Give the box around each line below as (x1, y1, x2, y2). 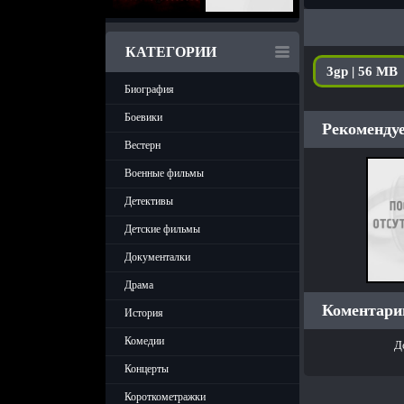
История (124, 308, 163, 318)
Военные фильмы (124, 168, 204, 179)
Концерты (124, 363, 169, 374)
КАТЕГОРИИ (124, 44, 216, 60)
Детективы (124, 196, 173, 207)
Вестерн (124, 140, 161, 151)
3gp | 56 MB (326, 64, 398, 78)
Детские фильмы (124, 224, 200, 234)
